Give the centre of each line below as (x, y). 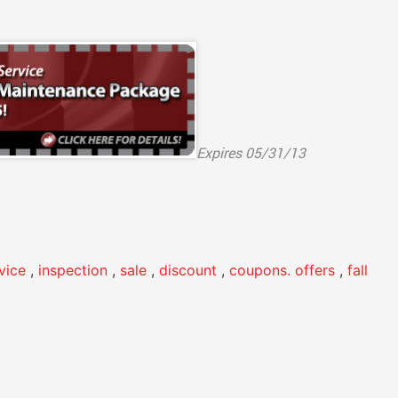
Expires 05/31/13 (251, 153)
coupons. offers (282, 271)
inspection (73, 271)
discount (188, 271)
